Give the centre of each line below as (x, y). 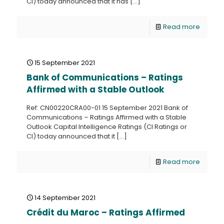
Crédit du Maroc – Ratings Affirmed (106, 212)
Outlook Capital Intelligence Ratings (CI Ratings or (107, 127)
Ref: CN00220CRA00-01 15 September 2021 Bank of (107, 108)
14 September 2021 (65, 198)
